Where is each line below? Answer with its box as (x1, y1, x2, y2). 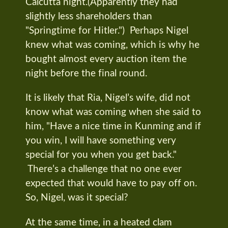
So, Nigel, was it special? (25, 193, 128, 203)
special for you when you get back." (25, 150, 177, 160)
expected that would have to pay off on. (25, 179, 197, 189)
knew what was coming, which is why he (25, 40, 199, 50)
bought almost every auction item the (25, 54, 187, 64)
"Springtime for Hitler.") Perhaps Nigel (25, 25, 188, 36)
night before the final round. (25, 68, 147, 78)
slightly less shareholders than (25, 11, 152, 21)
